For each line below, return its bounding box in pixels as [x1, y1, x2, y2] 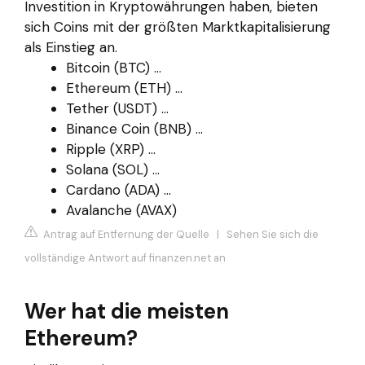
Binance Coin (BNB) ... [66, 119, 203, 138]
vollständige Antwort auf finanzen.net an [24, 251, 226, 266]
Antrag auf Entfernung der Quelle [41, 227, 209, 242]
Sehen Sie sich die [226, 227, 319, 242]
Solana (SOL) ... [66, 160, 160, 178]
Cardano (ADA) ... [66, 180, 171, 199]
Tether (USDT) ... [66, 99, 169, 117]
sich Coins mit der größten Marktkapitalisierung [24, 17, 331, 36]
